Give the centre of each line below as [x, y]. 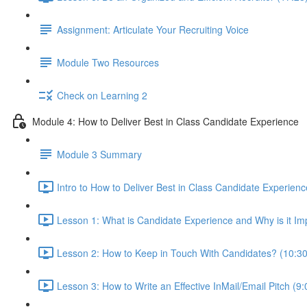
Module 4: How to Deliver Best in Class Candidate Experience [165, 121]
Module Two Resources [108, 62]
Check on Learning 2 [102, 95]
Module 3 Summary [99, 154]
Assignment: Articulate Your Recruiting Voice [153, 29]
